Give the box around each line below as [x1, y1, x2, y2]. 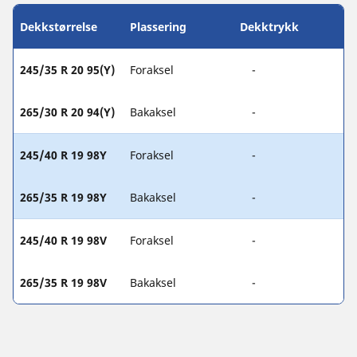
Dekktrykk [240, 19, 299, 34]
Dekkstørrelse [20, 19, 97, 34]
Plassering [130, 19, 186, 34]
